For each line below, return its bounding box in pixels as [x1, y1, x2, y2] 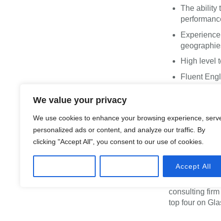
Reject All [112, 162, 147, 170]
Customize [45, 162, 83, 170]
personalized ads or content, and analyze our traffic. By [33, 126, 205, 134]
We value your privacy [33, 95, 127, 105]
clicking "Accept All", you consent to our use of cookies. [33, 138, 204, 146]
